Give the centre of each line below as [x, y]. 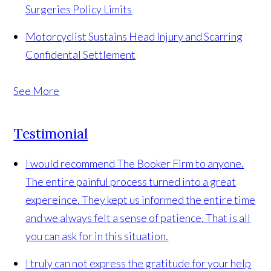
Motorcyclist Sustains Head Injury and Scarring [134, 37]
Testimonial [51, 134]
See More [37, 91]
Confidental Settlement [81, 55]
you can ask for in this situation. [97, 236]
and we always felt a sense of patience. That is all [138, 218]
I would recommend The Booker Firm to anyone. [135, 164]
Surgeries [49, 9]
